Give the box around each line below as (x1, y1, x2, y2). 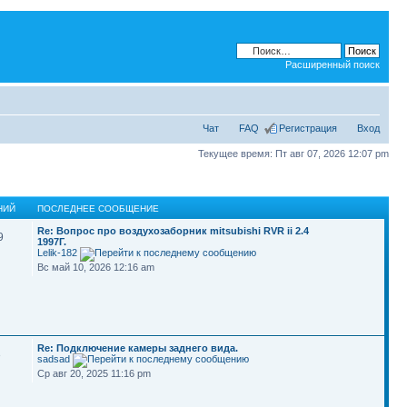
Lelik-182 (37, 247, 78, 258)
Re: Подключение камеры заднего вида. (37, 342, 239, 353)
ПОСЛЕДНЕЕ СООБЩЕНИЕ (37, 203, 160, 213)
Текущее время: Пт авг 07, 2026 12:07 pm (198, 147, 389, 159)
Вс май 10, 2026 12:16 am (37, 262, 155, 273)
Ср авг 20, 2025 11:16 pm (37, 368, 152, 379)
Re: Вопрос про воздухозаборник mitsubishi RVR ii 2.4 (37, 225, 310, 236)
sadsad (37, 353, 71, 364)
